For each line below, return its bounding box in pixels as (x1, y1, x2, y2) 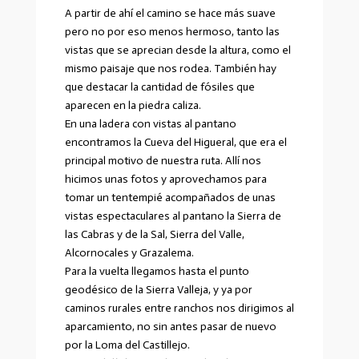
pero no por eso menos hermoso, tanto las (64, 25, 280, 38)
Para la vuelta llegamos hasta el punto (64, 264, 249, 278)
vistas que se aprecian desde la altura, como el (64, 43, 291, 57)
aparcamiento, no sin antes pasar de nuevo (64, 320, 276, 333)
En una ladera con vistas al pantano (64, 117, 236, 131)
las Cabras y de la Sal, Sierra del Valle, (64, 228, 244, 241)
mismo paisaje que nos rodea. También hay (64, 62, 276, 75)
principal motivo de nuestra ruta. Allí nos (64, 154, 261, 167)
